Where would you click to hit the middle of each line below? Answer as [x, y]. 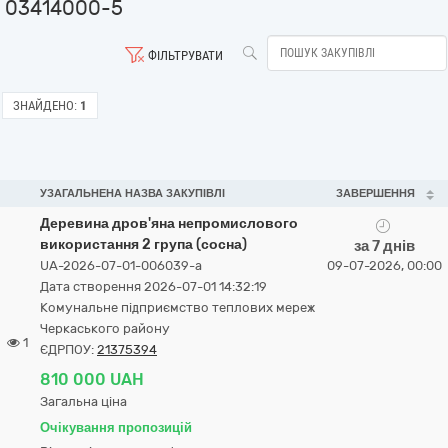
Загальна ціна [83, 401]
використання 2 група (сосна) [143, 244]
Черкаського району [105, 328]
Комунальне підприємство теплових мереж [177, 307]
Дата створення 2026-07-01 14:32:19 [153, 286]
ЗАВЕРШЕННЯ [375, 193]
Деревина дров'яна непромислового [169, 223]
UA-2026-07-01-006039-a [121, 265]
